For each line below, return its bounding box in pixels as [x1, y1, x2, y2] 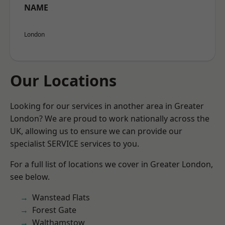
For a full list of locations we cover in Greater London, [10, 159, 213, 170]
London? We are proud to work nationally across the [10, 113, 209, 124]
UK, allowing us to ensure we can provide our [10, 126, 182, 137]
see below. [10, 171, 50, 182]
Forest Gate [32, 204, 76, 215]
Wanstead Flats [32, 192, 90, 203]
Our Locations [10, 70, 117, 91]
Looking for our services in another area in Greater [10, 100, 204, 111]
